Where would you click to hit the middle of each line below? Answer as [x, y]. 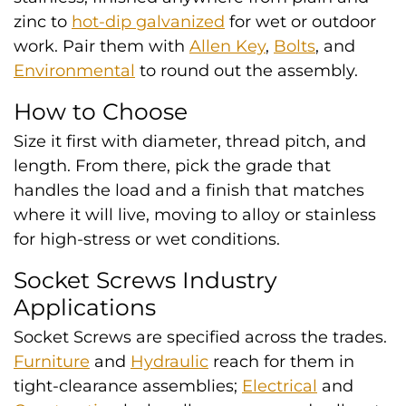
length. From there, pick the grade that [172, 166]
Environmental [74, 71]
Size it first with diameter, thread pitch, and [190, 141]
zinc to [43, 22]
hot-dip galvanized [148, 22]
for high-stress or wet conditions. [147, 239]
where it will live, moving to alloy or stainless [195, 215]
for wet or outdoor [300, 22]
